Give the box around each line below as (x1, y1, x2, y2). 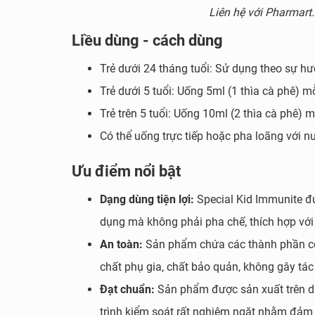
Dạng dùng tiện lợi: (100, 193, 197, 206)
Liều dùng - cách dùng (72, 32, 223, 49)
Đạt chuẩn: (100, 283, 157, 296)
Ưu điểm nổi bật (72, 162, 181, 180)
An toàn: (100, 238, 143, 251)
